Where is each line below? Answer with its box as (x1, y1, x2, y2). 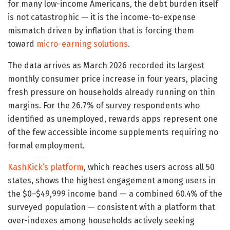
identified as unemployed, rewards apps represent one (8, 114, 218, 124)
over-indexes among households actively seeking (8, 216, 195, 226)
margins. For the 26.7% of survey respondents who (8, 101, 200, 111)
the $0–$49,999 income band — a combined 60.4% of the (8, 189, 222, 199)
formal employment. (8, 141, 85, 151)
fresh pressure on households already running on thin (8, 87, 215, 98)
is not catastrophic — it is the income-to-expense (8, 12, 196, 23)
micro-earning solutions (36, 39, 128, 49)
